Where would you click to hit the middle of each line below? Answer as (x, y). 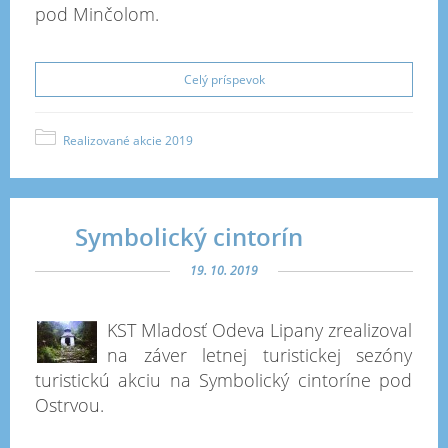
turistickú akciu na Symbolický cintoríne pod (223, 380)
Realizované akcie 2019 (128, 140)
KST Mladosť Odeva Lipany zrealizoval (259, 330)
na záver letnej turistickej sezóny (259, 355)
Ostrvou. (69, 405)
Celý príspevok (224, 79)
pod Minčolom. (97, 14)
